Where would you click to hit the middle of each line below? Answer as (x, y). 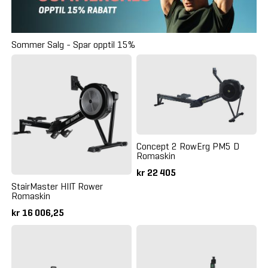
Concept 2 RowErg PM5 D (188, 147)
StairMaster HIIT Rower (57, 186)
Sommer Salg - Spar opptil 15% (73, 44)
